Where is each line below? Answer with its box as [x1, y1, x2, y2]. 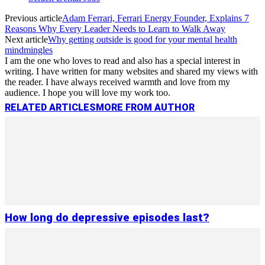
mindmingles [5, 45, 53, 55]
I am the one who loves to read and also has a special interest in [5, 56, 240, 66]
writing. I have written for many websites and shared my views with [5, 66, 258, 76]
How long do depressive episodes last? [5, 211, 209, 224]
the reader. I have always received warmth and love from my [5, 77, 230, 87]
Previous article [5, 13, 62, 23]
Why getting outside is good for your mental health [48, 34, 237, 44]
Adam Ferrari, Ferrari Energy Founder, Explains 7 [62, 13, 249, 23]
